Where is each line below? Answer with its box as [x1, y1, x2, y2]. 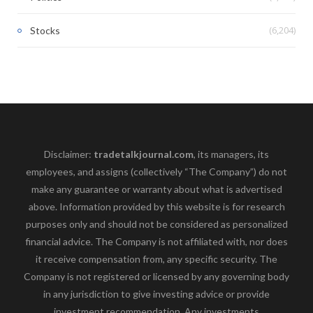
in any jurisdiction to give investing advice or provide [43, 287, 270, 300]
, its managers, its [194, 147, 269, 160]
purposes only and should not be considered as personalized [25, 217, 288, 230]
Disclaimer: [44, 147, 94, 160]
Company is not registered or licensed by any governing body [24, 270, 289, 282]
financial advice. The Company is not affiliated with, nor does [25, 235, 288, 247]
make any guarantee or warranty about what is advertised [31, 182, 282, 195]
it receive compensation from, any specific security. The [36, 252, 277, 265]
